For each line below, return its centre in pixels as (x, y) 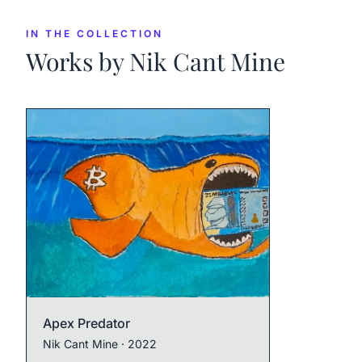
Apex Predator (86, 324)
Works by (78, 61)
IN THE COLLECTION (95, 34)
